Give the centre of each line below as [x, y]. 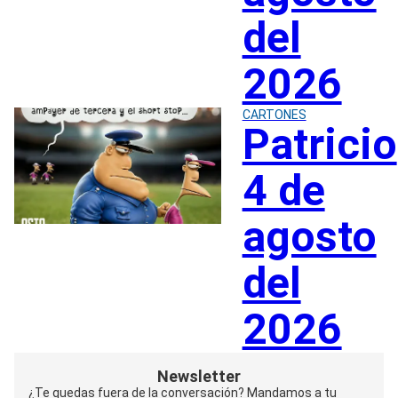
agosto [309, 236]
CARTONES [274, 114]
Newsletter [199, 376]
